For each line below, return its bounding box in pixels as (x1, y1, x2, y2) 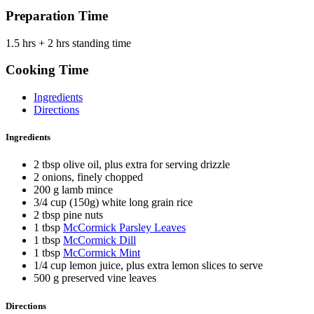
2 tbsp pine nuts (34, 209, 103, 221)
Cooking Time (6, 62, 88, 78)
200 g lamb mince (34, 184, 113, 196)
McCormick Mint (63, 247, 140, 259)
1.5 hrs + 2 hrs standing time (6, 36, 131, 49)
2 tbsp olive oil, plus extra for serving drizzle (34, 158, 230, 171)
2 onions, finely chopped (34, 171, 143, 184)
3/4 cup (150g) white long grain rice (34, 196, 193, 209)
